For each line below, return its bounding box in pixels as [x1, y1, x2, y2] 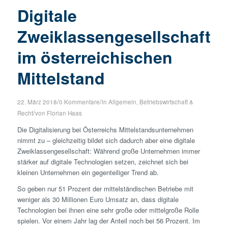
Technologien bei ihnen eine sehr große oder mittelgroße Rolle [17, 205, 199, 215]
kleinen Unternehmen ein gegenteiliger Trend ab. [17, 167, 159, 177]
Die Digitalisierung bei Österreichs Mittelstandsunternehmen [17, 124, 193, 134]
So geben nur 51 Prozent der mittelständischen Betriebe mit [17, 183, 193, 193]
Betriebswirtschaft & [139, 97, 193, 106]
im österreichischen [17, 45, 173, 69]
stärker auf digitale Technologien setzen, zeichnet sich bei [17, 156, 188, 166]
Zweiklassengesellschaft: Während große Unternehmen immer [17, 146, 200, 156]
